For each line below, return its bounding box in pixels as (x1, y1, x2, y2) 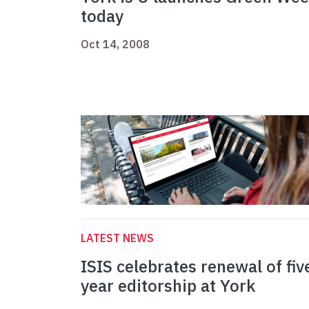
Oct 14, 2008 (81, 37, 150, 52)
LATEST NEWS (81, 231, 154, 246)
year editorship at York (81, 275, 255, 297)
